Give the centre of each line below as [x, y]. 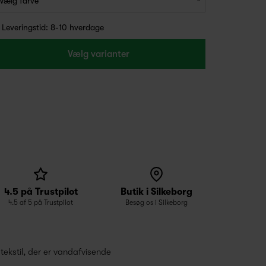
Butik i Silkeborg [156, 192]
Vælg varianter [99, 54]
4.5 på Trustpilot [41, 192]
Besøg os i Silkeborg [156, 202]
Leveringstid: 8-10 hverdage [53, 27]
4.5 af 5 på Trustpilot [41, 202]
